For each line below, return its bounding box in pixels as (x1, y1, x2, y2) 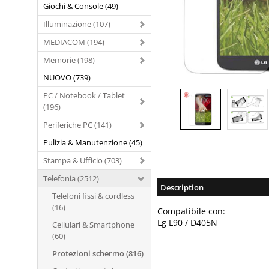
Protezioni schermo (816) (52, 248, 144, 259)
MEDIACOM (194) (43, 37, 104, 47)
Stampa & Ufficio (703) (43, 155, 122, 166)
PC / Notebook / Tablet (43, 90, 125, 101)
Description (160, 182, 204, 193)
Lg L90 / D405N (157, 217, 217, 228)
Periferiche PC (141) (43, 119, 112, 130)
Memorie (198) (43, 55, 95, 65)
